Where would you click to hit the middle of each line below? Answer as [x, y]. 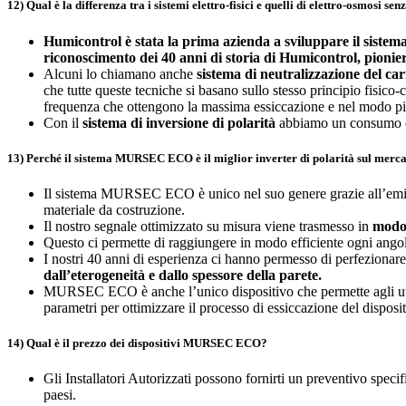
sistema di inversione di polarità [179, 122]
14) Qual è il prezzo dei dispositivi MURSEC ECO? [137, 343]
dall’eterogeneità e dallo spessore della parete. [183, 275]
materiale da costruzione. [114, 210]
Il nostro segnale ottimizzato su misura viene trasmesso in [208, 226]
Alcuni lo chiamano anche [120, 73]
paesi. [60, 395]
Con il [63, 122]
